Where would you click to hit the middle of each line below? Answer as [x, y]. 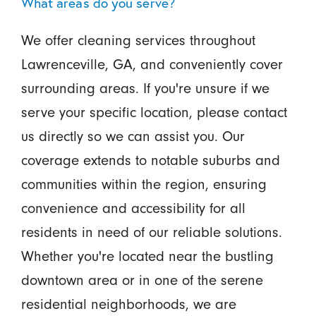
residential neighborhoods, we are [128, 304]
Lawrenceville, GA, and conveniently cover [152, 64]
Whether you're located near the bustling [147, 256]
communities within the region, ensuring [144, 184]
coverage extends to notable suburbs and [150, 160]
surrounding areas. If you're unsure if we [145, 88]
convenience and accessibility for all [133, 208]
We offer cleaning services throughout [138, 40]
